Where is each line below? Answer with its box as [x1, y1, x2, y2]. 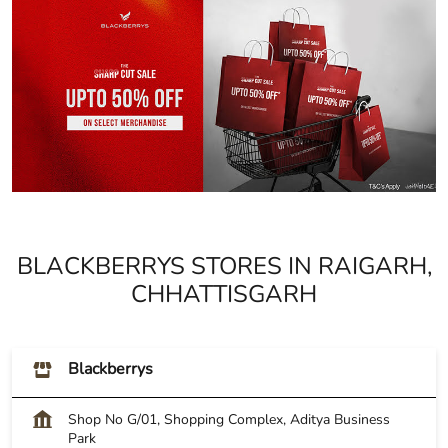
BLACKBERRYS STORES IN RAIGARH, [16, 249, 432, 282]
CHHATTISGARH [131, 277, 317, 310]
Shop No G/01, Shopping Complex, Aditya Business [68, 409, 390, 429]
